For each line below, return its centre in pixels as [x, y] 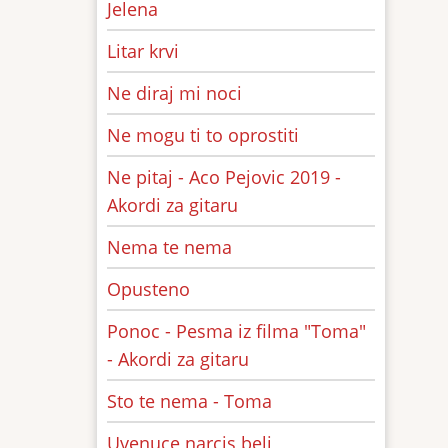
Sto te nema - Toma [189, 401]
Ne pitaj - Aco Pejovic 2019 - [224, 177]
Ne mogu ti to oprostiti [203, 135]
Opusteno [148, 289]
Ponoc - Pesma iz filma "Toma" [236, 331]
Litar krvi [143, 51]
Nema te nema [169, 247]
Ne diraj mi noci [174, 93]
